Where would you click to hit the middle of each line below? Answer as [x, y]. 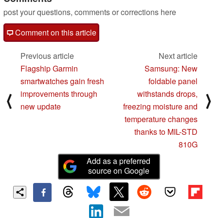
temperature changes [161, 119]
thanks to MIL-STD [166, 131]
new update [41, 106]
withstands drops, [167, 93]
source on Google [118, 171]
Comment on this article [55, 32]
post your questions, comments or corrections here [90, 12]
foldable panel [173, 81]
